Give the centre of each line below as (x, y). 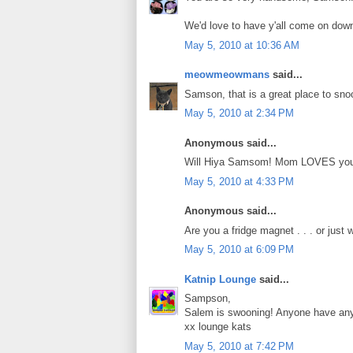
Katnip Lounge (220, 279)
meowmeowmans (227, 75)
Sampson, (208, 299)
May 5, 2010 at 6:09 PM (239, 250)
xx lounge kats (218, 327)
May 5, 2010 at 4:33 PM (239, 181)
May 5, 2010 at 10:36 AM (242, 45)
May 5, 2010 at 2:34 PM (239, 113)
